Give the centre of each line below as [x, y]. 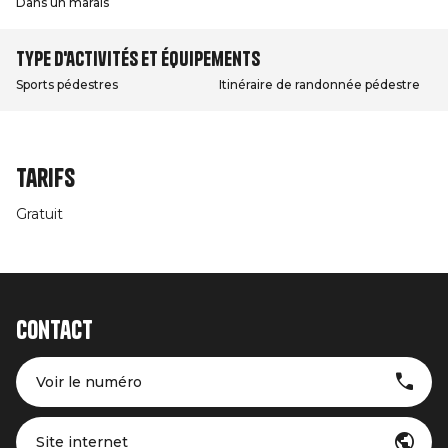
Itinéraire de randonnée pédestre [319, 84]
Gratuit [39, 214]
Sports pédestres [67, 84]
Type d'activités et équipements [138, 58]
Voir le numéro [89, 382]
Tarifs [45, 178]
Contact [54, 330]
